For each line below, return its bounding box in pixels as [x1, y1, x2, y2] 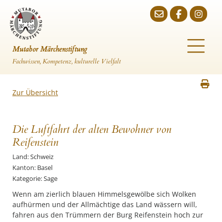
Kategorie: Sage [12, 174, 57, 183]
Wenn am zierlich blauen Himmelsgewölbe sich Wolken [12, 189, 196, 199]
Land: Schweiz [12, 152, 54, 161]
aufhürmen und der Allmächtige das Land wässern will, [12, 200, 197, 209]
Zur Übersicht [12, 88, 58, 97]
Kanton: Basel [12, 163, 53, 172]
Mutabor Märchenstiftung [12, 44, 87, 54]
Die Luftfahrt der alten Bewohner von [12, 122, 171, 137]
